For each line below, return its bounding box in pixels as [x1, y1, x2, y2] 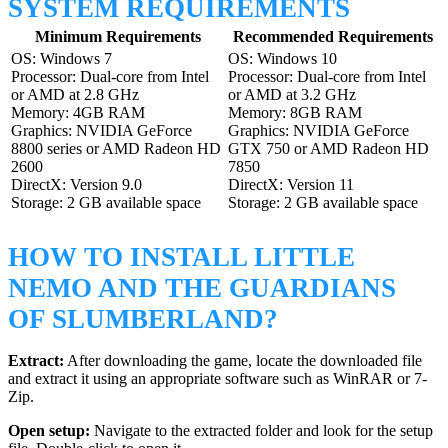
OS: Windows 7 [11, 49, 112, 67]
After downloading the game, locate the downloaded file [64, 352, 422, 370]
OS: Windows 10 [228, 49, 337, 67]
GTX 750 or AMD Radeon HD [228, 139, 429, 157]
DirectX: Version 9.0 [11, 175, 142, 193]
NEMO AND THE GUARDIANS [8, 273, 396, 304]
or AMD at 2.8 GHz [11, 85, 139, 103]
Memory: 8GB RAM [228, 103, 362, 121]
